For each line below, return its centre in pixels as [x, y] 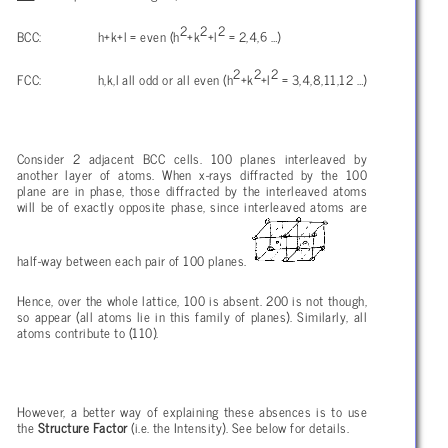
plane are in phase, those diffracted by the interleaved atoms [192, 190]
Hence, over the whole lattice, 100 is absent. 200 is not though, [192, 300]
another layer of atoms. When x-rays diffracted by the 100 [192, 174]
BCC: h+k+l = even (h [98, 36]
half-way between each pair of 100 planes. [132, 260]
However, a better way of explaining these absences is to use [192, 411]
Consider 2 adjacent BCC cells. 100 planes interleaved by [192, 158]
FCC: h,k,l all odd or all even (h [125, 79]
